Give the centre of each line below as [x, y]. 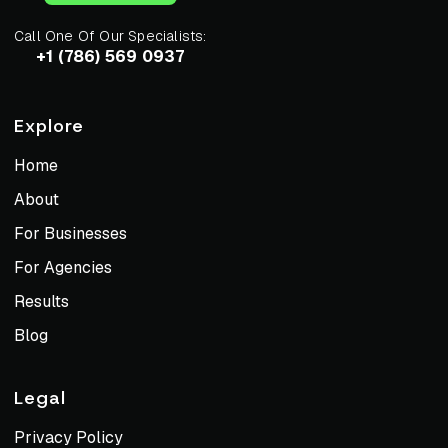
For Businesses [70, 234]
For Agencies [63, 268]
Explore [49, 126]
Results [41, 302]
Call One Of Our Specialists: [110, 36]
